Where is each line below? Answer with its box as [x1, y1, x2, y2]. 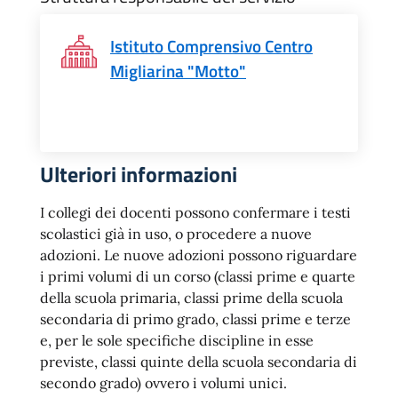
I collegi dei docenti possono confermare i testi [40, 203, 351, 221]
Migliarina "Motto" [110, 58, 246, 84]
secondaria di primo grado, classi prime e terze [40, 310, 351, 328]
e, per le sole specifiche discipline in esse [40, 331, 314, 349]
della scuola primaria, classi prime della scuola [40, 289, 343, 306]
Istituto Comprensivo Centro [110, 33, 313, 59]
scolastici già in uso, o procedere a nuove [40, 225, 312, 243]
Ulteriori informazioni [40, 158, 237, 190]
